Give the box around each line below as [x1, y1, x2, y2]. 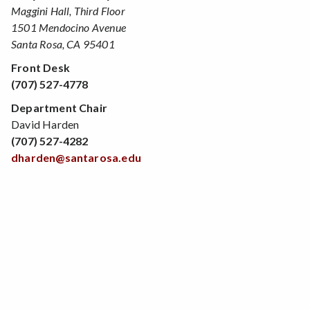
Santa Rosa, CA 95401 [11, 37, 115, 51]
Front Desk [11, 60, 70, 74]
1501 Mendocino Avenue [11, 20, 127, 34]
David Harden [11, 117, 80, 131]
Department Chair [11, 100, 108, 114]
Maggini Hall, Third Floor [11, 3, 125, 17]
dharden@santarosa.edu [11, 150, 142, 164]
